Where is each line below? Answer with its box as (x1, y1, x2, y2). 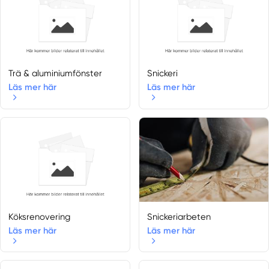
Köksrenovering (8, 211, 71, 222)
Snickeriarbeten (147, 211, 211, 222)
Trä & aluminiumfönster (8, 68, 103, 79)
